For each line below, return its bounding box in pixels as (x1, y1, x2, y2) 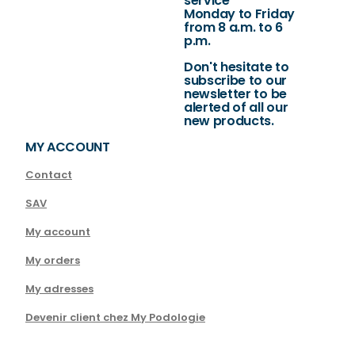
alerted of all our (184, 98, 288, 116)
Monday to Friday (184, 5, 295, 23)
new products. (184, 112, 274, 130)
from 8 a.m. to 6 (184, 18, 283, 36)
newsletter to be (184, 85, 287, 103)
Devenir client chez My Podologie (25, 310, 205, 325)
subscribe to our (184, 71, 287, 90)
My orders (25, 253, 80, 268)
